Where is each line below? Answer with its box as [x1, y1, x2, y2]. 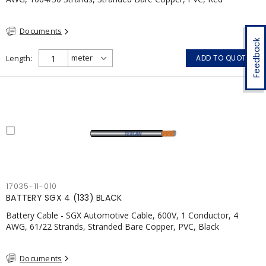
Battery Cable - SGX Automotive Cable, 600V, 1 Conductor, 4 [6, 209, 238, 221]
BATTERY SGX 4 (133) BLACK [6, 191, 122, 204]
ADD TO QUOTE [196, 52, 250, 63]
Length [6, 52, 30, 64]
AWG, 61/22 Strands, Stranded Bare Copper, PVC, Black [6, 220, 219, 232]
